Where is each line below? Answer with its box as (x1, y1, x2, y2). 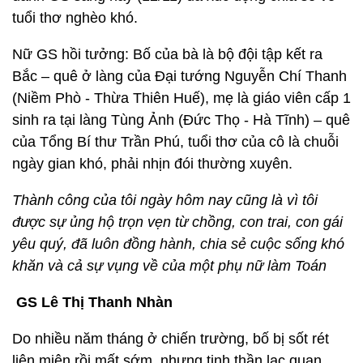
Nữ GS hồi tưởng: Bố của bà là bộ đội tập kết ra (12, 46, 322, 62)
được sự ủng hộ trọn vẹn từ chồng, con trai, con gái (12, 214, 343, 230)
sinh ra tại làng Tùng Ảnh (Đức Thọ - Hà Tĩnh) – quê (12, 112, 350, 128)
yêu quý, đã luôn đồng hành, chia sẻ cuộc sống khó (12, 236, 344, 252)
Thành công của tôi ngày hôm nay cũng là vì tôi (12, 192, 318, 208)
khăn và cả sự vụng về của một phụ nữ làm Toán (12, 258, 327, 274)
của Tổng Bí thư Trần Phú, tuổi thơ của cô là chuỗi (12, 134, 339, 150)
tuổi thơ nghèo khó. (12, 10, 138, 26)
